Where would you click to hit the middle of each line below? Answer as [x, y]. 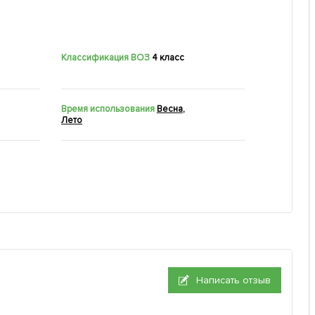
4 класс [168, 58]
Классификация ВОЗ [105, 58]
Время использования [108, 109]
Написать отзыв [233, 281]
